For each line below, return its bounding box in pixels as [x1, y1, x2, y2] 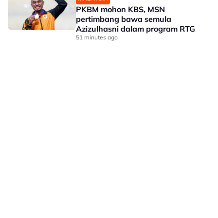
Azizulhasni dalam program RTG [76, 24, 195, 34]
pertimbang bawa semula [76, 14, 171, 24]
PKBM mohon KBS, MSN [76, 4, 165, 14]
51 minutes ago [76, 34, 118, 41]
